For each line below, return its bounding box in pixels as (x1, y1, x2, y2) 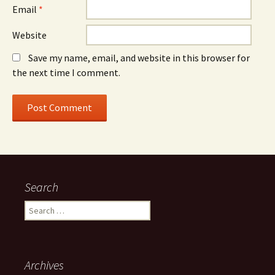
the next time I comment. (12, 66, 120, 79)
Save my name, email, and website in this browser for (28, 52, 250, 64)
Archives (25, 257, 64, 273)
